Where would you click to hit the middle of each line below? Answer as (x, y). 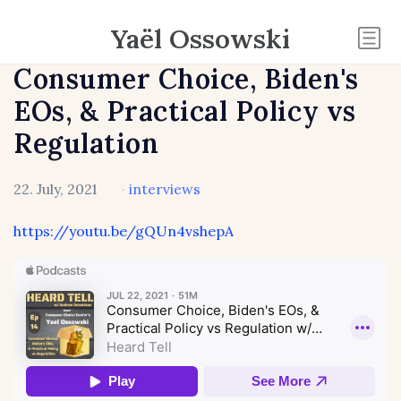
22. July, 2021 (55, 189)
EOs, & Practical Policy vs (185, 111)
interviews (164, 189)
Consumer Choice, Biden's (186, 79)
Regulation (86, 143)
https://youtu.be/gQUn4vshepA (124, 231)
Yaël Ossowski (200, 38)
